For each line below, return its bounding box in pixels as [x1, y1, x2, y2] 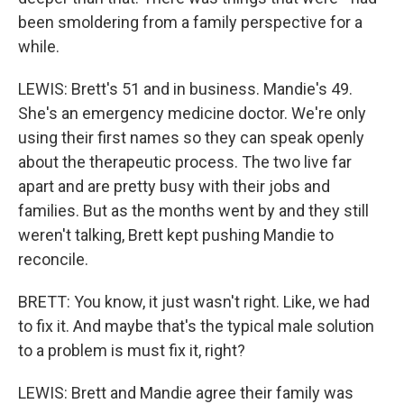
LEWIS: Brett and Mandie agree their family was [18, 383, 353, 402]
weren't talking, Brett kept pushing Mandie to [18, 225, 334, 244]
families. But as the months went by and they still [18, 201, 369, 220]
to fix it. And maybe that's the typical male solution [18, 317, 374, 335]
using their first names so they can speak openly [18, 128, 364, 147]
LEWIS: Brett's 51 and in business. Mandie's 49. [18, 79, 353, 98]
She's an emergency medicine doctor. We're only [18, 104, 366, 123]
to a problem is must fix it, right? [18, 341, 245, 360]
